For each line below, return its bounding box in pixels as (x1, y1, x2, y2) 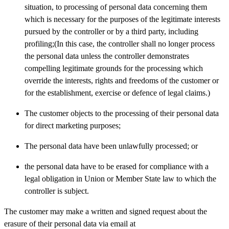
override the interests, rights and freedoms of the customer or (25, 76, 219, 85)
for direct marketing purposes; (25, 121, 121, 130)
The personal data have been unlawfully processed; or (25, 141, 198, 150)
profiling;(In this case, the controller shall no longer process (25, 39, 215, 48)
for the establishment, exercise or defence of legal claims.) (25, 88, 210, 97)
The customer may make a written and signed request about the (4, 207, 207, 216)
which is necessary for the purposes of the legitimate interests (25, 14, 220, 24)
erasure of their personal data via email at (4, 219, 135, 228)
